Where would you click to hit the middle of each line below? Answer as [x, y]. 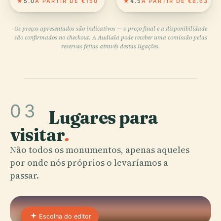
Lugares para [103, 117]
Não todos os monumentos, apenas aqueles [100, 149]
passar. [24, 175]
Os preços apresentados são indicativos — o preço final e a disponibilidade [110, 28]
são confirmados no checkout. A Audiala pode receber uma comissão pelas [110, 37]
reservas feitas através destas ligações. [110, 46]
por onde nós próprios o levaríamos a [89, 162]
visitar [37, 134]
